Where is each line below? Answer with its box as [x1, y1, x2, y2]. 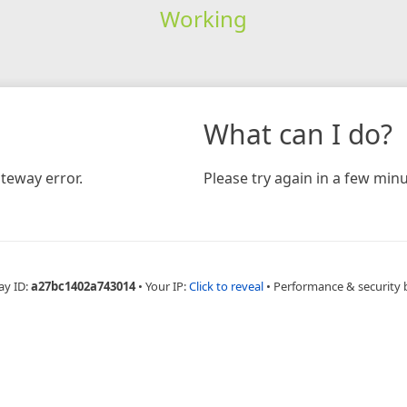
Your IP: [144, 277, 189, 294]
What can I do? [203, 114, 392, 153]
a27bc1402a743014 [30, 277, 135, 294]
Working [159, 3, 247, 34]
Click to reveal [188, 277, 263, 294]
